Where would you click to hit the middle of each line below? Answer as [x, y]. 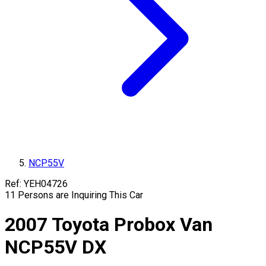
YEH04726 [46, 184]
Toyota [80, 225]
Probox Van [163, 225]
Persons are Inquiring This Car [80, 195]
